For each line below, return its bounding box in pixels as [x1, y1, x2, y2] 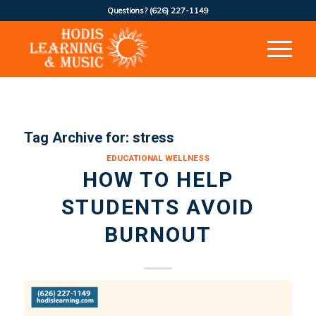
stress [132, 129, 174, 146]
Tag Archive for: [23, 129, 133, 146]
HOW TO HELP [82, 167, 233, 192]
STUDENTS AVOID [61, 195, 255, 219]
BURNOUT [104, 222, 212, 247]
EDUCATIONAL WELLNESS [106, 153, 209, 163]
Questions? [107, 6, 150, 16]
